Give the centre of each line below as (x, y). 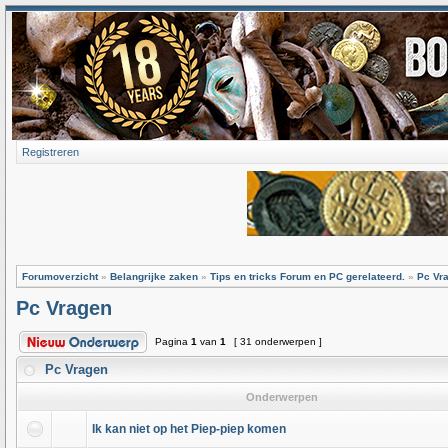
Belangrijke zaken (154, 276)
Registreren (50, 152)
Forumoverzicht (60, 276)
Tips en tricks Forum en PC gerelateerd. (307, 276)
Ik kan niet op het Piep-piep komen (189, 429)
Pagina (171, 341)
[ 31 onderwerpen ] (278, 341)
